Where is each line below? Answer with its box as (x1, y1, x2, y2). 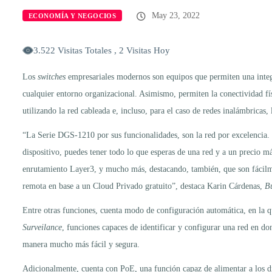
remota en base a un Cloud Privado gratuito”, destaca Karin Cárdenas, (22, 181, 265, 191)
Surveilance (22, 222, 62, 232)
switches (38, 72, 66, 81)
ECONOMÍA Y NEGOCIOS (29, 12, 117, 19)
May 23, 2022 (149, 10, 200, 20)
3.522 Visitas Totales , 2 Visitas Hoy (33, 45, 170, 55)
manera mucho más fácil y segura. (22, 239, 140, 249)
